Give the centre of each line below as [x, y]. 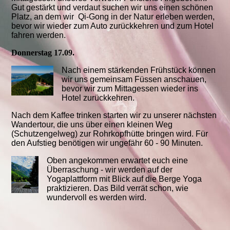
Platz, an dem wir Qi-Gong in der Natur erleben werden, [113, 17]
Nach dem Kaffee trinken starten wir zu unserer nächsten [114, 116]
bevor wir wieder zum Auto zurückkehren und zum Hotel [113, 26]
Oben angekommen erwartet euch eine [118, 161]
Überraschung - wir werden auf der [110, 170]
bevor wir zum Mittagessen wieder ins [130, 89]
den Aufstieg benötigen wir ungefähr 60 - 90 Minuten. [108, 143]
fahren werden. [40, 35]
